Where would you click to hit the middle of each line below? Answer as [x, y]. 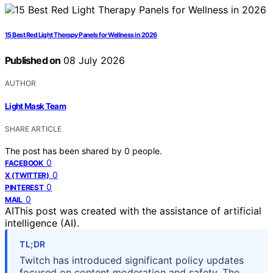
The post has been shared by [65, 151]
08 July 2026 [93, 60]
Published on [33, 60]
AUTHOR [20, 83]
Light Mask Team [36, 106]
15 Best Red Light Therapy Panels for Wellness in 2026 [81, 35]
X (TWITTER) [27, 175]
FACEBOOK [24, 163]
